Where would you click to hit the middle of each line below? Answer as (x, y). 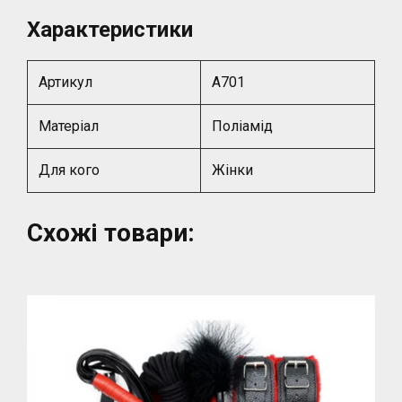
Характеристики (110, 30)
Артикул (66, 83)
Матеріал (69, 127)
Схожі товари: (111, 233)
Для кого (70, 170)
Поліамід (243, 127)
